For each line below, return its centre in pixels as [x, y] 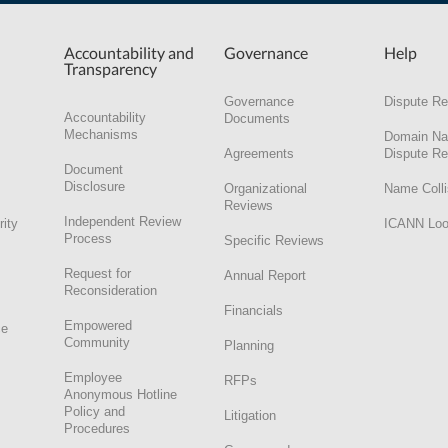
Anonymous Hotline [120, 394]
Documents [257, 118]
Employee [93, 377]
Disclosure [94, 186]
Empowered [98, 325]
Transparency [110, 68]
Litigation [250, 415]
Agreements [259, 153]
